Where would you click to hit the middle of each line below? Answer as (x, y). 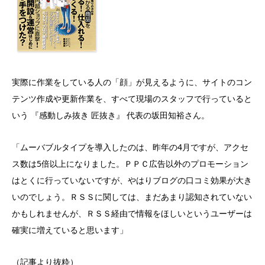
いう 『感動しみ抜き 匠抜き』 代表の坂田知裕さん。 (111, 115)
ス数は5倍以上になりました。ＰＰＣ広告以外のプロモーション (130, 164)
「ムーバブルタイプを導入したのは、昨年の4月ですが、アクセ (130, 147)
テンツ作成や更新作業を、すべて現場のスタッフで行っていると (132, 99)
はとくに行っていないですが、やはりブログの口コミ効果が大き (132, 180)
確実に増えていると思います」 (70, 230)
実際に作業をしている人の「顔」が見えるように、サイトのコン (132, 82)
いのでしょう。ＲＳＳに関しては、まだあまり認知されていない (132, 197)
